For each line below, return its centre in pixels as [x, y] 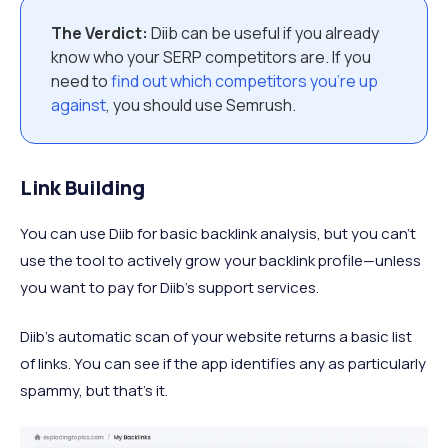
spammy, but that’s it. [94, 390]
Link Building [82, 187]
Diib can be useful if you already [263, 32]
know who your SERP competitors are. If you [211, 56]
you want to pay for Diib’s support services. [169, 287]
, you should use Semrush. [201, 104]
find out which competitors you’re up [244, 80]
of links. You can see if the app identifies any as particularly [223, 363]
